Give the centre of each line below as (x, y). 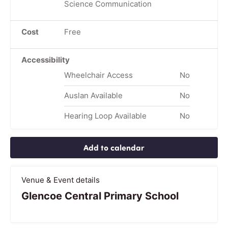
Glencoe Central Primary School (100, 196)
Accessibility (46, 60)
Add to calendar (114, 147)
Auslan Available (93, 95)
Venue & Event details (61, 180)
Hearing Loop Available (105, 116)
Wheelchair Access (98, 75)
